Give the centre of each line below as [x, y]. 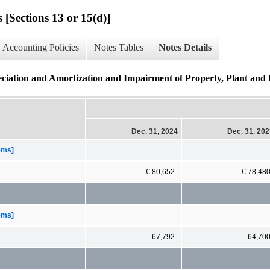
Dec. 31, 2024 [155, 131]
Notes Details [185, 48]
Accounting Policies [41, 48]
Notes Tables [119, 48]
